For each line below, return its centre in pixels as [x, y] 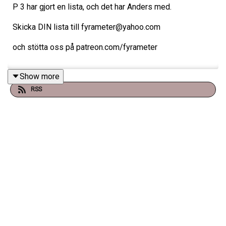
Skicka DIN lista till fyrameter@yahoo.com [87, 27]
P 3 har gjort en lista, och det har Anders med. [92, 7]
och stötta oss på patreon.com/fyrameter [85, 47]
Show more [40, 76]
